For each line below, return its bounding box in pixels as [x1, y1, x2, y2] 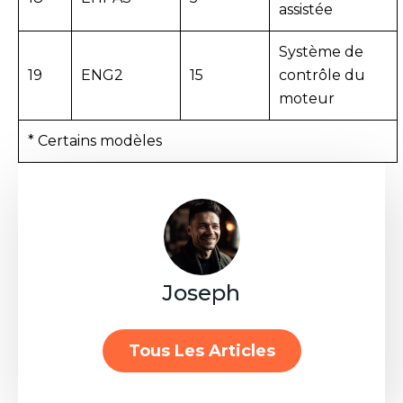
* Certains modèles [28, 131, 162, 149]
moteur [279, 89, 335, 107]
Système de [279, 42, 363, 60]
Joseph [163, 279, 240, 306]
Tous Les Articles [128, 340, 275, 361]
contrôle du [279, 66, 365, 84]
